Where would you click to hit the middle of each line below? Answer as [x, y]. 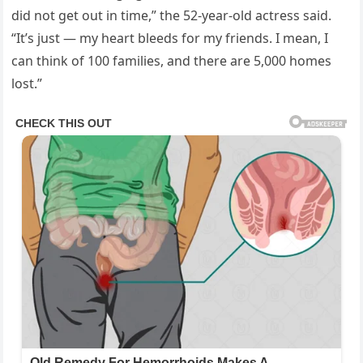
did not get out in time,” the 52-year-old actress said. [172, 16]
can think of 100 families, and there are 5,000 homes [172, 61]
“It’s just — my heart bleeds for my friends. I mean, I [170, 38]
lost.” [27, 84]
